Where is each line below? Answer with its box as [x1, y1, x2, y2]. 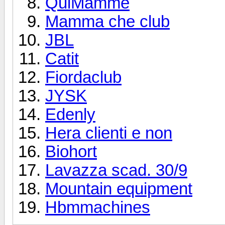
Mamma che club [45, 12, 170, 31]
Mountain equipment [45, 179, 192, 198]
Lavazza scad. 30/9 [45, 161, 187, 179]
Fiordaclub [45, 68, 122, 86]
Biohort [45, 142, 97, 161]
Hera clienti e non [45, 124, 172, 142]
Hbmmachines [45, 198, 150, 216]
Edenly [45, 105, 95, 124]
